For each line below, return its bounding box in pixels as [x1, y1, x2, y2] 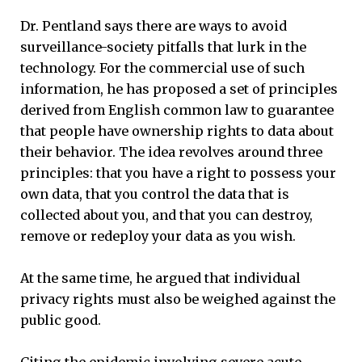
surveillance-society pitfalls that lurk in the [20, 39, 306, 56]
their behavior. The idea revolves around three [20, 144, 322, 161]
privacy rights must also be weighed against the [20, 291, 335, 308]
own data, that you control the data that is [20, 186, 289, 203]
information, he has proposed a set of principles [20, 81, 338, 98]
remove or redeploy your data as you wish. [20, 228, 296, 245]
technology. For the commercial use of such [20, 60, 305, 77]
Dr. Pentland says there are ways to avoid [20, 18, 287, 35]
